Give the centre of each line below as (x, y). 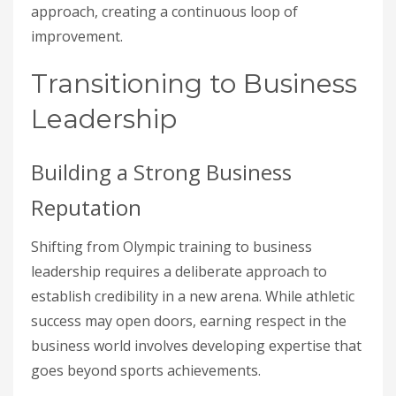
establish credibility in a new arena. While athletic (193, 296)
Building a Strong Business (161, 172)
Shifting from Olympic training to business (171, 247)
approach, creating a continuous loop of (164, 11)
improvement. (77, 36)
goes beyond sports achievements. (146, 370)
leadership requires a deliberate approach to (179, 271)
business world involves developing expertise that (196, 346)
